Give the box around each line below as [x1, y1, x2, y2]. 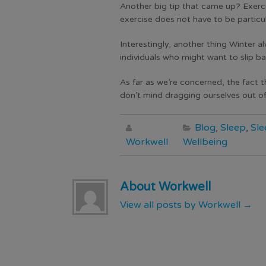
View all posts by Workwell [120, 199, 243, 211]
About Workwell [120, 180, 211, 194]
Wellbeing [183, 136, 227, 148]
